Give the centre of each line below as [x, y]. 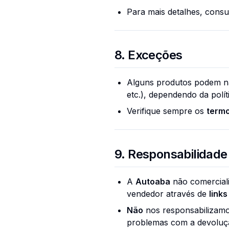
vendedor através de [168, 194]
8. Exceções [148, 55]
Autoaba [153, 181]
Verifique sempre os [167, 111]
